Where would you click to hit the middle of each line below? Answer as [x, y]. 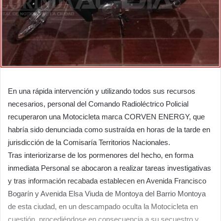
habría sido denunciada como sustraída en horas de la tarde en [109, 130]
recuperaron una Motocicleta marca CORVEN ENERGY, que [106, 117]
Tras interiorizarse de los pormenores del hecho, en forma [101, 155]
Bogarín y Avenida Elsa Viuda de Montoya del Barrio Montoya [107, 194]
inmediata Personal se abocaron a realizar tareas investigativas [110, 168]
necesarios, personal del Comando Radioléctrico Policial [98, 104]
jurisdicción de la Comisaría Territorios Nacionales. [89, 143]
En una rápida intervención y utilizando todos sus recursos [102, 91]
